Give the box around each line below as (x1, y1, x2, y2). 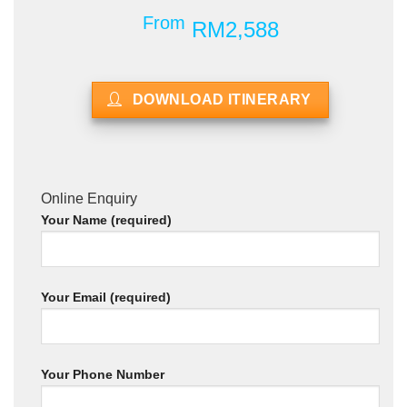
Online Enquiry (41, 191, 137, 207)
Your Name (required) (41, 213, 172, 228)
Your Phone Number (41, 367, 164, 382)
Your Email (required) (41, 290, 171, 305)
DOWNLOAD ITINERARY (132, 92, 312, 108)
